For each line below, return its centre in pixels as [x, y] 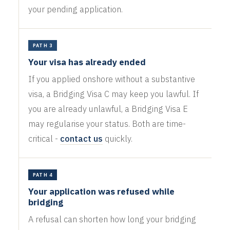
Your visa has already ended [87, 62]
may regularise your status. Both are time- [107, 123]
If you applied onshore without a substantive [111, 79]
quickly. [117, 138]
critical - [44, 138]
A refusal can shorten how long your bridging [112, 219]
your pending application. [75, 9]
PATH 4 [43, 175]
